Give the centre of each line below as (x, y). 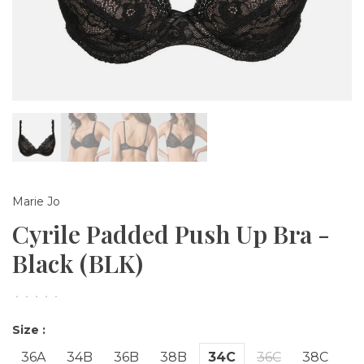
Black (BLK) (78, 263)
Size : (29, 330)
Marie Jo (36, 202)
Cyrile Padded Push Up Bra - (171, 234)
